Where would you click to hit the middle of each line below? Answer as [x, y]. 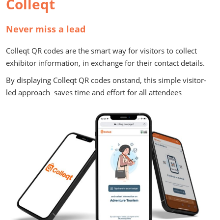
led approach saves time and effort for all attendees [94, 92]
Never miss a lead [46, 29]
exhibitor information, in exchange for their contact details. [105, 63]
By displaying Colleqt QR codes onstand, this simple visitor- [106, 80]
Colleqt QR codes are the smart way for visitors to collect [101, 50]
